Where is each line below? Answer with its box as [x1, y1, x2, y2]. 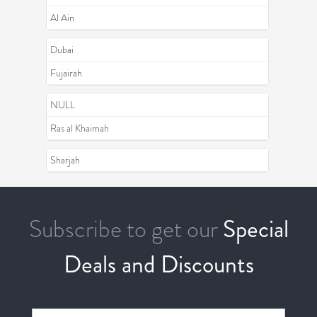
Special [222, 212, 289, 247]
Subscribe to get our [28, 212, 218, 247]
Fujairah [50, 66, 82, 81]
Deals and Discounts [63, 247, 254, 282]
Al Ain [50, 11, 74, 25]
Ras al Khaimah [50, 121, 109, 136]
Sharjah [50, 153, 80, 168]
